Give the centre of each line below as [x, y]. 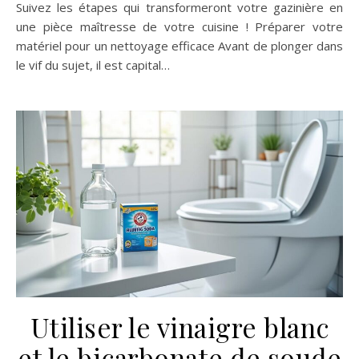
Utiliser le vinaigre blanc [179, 327]
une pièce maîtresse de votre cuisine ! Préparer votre [179, 26]
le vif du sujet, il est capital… [93, 65]
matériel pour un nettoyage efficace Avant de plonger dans [179, 45]
